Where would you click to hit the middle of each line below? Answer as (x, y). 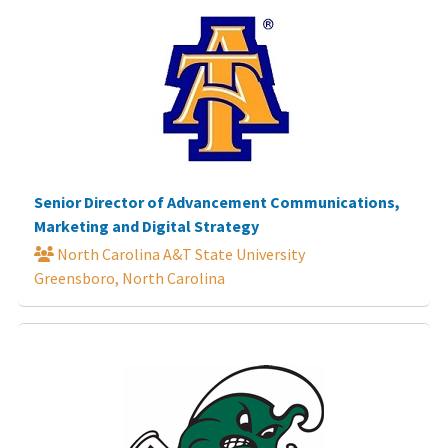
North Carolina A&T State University (179, 253)
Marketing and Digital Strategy (146, 225)
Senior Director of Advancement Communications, (217, 201)
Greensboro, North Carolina (129, 277)
